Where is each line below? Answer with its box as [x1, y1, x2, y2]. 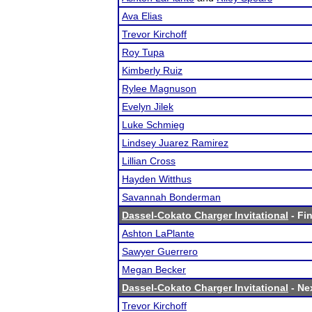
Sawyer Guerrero [122, 246, 198, 257]
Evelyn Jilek [122, 101, 173, 112]
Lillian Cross [122, 155, 175, 166]
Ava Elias [122, 10, 162, 22]
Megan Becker [122, 264, 186, 275]
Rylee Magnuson [122, 83, 196, 94]
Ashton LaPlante [122, 228, 194, 239]
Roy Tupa [122, 47, 164, 58]
